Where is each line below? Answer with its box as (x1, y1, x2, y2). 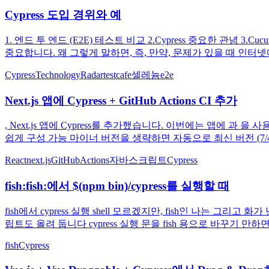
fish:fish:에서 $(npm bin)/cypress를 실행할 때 (5, 180, 229, 193)
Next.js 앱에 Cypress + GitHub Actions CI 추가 (5, 94, 237, 107)
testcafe (103, 69, 131, 80)
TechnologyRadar (35, 69, 103, 80)
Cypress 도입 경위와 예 (5, 8, 121, 22)
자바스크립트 (109, 155, 167, 166)
